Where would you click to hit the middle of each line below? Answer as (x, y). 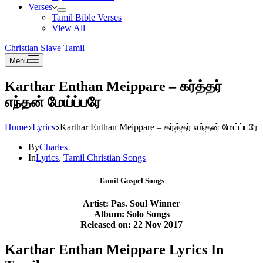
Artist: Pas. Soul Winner (131, 204)
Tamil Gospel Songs (131, 180)
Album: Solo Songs (131, 214)
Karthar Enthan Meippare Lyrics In (114, 250)
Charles (53, 147)
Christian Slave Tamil (45, 48)
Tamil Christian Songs (104, 157)
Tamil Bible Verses (87, 17)
